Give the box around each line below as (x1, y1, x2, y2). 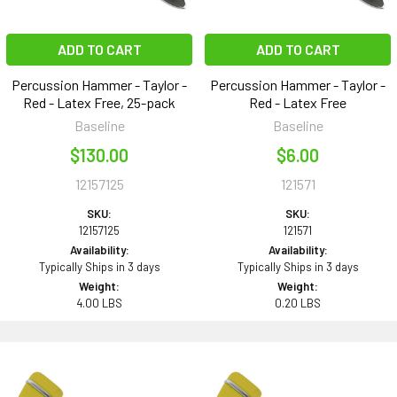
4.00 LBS (76, 296, 122, 311)
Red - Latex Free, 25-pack (23, 94, 175, 112)
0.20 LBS (275, 296, 321, 311)
